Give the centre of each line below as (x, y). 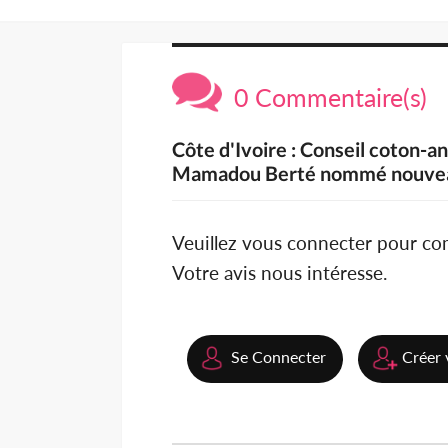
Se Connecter (278, 357)
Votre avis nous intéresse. (279, 273)
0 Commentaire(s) (324, 97)
